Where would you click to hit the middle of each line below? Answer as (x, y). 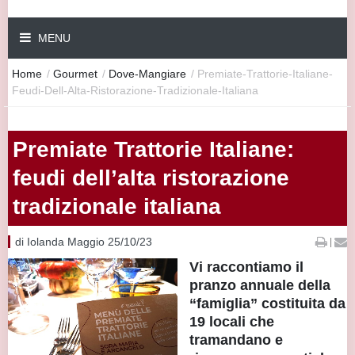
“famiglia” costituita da (267, 303)
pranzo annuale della (260, 285)
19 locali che (232, 321)
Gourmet (75, 73)
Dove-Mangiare (147, 73)
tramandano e (236, 340)
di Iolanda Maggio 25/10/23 (84, 241)
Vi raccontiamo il (246, 267)
